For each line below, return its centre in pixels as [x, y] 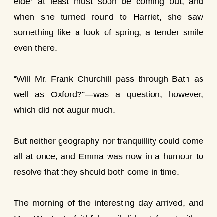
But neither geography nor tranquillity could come [108, 141]
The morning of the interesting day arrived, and [108, 203]
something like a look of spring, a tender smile [108, 32]
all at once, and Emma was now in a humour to [108, 156]
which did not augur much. [64, 110]
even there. [35, 48]
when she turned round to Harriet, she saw [108, 17]
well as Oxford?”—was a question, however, [108, 94]
